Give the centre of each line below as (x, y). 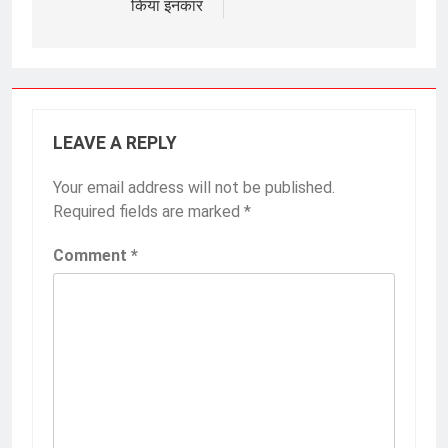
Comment (92, 256)
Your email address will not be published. (194, 188)
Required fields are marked (148, 212)
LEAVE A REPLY (115, 143)
